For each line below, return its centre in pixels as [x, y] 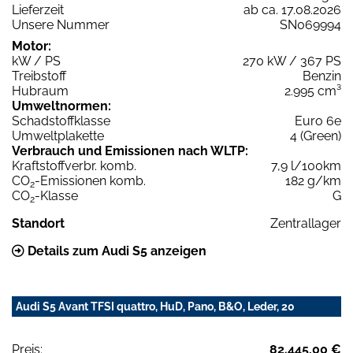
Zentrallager [306, 223]
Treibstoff [39, 76]
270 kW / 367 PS [292, 61]
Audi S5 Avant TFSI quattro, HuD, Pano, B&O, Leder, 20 [155, 306]
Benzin [322, 76]
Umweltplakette [58, 136]
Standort [38, 223]
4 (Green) [316, 136]
